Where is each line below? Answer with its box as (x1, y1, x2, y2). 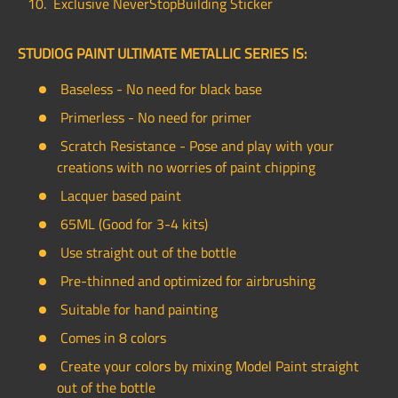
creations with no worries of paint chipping (57, 156, 315, 179)
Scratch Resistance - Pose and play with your (57, 135, 334, 157)
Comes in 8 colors (57, 327, 166, 349)
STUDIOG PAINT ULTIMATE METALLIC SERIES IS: (18, 43, 306, 65)
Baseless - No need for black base (57, 78, 262, 100)
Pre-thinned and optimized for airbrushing (57, 270, 315, 292)
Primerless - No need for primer (57, 107, 251, 129)
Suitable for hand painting (57, 298, 218, 321)
